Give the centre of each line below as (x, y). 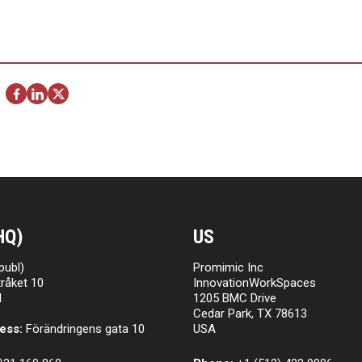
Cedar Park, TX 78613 (250, 313)
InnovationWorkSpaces (254, 282)
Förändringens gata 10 (83, 328)
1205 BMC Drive (234, 298)
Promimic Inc (228, 267)
